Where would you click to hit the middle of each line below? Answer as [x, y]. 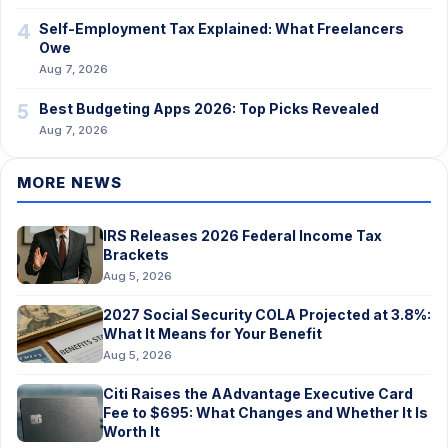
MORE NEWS [69, 182]
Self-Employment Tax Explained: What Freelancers [221, 28]
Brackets [136, 254]
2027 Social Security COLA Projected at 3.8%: [267, 314]
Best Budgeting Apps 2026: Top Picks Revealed [209, 108]
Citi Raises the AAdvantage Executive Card [258, 393]
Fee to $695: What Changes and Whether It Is [265, 412]
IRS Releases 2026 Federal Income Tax [242, 235]
